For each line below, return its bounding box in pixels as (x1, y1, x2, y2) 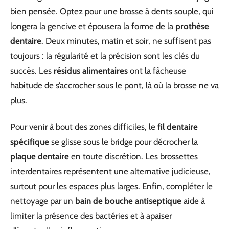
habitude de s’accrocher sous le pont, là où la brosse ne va (10, 80, 219, 91)
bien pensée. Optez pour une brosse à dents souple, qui (10, 6, 214, 17)
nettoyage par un (10, 195, 75, 206)
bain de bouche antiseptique (75, 195, 181, 206)
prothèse (175, 21, 209, 32)
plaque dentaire (10, 151, 69, 162)
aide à (181, 195, 205, 206)
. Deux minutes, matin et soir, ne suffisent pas (41, 36, 211, 47)
